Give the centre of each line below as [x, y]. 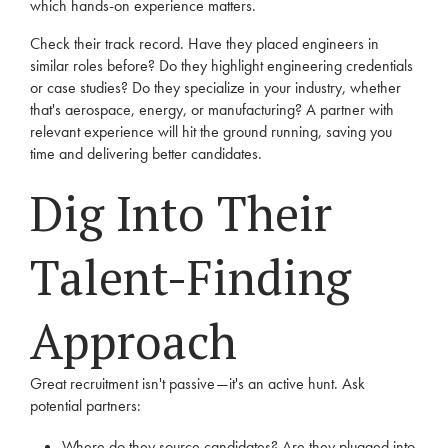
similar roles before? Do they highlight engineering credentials [221, 65]
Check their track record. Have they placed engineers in [204, 43]
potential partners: [85, 405]
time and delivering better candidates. [146, 153]
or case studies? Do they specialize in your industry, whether [215, 87]
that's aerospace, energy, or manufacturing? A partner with [212, 109]
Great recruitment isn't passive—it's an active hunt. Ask [197, 383]
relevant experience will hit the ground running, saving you [211, 131]
